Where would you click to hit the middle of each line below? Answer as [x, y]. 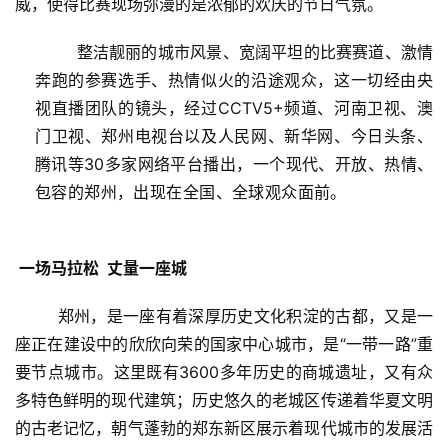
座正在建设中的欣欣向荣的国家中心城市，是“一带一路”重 [224, 343]
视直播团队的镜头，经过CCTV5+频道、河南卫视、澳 [234, 107]
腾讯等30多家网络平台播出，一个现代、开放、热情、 [234, 163]
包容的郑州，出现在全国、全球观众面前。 [234, 191]
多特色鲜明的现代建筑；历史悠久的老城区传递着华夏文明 [224, 399]
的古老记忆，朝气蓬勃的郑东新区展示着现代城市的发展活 [224, 427]
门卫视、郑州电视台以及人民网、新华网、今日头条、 [234, 135]
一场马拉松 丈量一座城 [103, 267]
